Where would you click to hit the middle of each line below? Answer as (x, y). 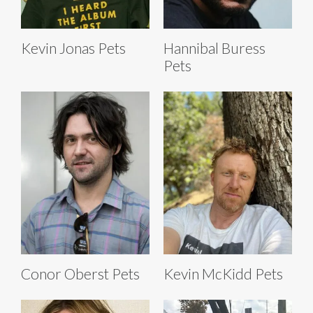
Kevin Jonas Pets (73, 48)
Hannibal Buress (214, 48)
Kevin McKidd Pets (223, 274)
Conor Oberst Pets (80, 274)
